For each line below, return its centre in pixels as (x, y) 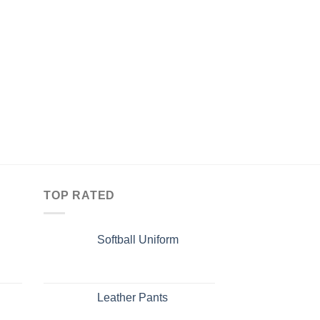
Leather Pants (132, 297)
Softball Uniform (138, 239)
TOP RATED (80, 196)
